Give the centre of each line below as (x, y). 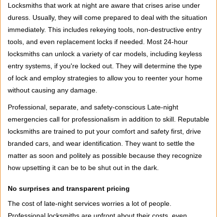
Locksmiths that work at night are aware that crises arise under (104, 5)
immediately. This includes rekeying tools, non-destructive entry (105, 30)
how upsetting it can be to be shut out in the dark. (83, 168)
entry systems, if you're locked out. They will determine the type (105, 66)
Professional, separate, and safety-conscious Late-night (93, 107)
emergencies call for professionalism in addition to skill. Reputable (108, 119)
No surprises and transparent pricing (69, 188)
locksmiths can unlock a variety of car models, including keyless (105, 54)
